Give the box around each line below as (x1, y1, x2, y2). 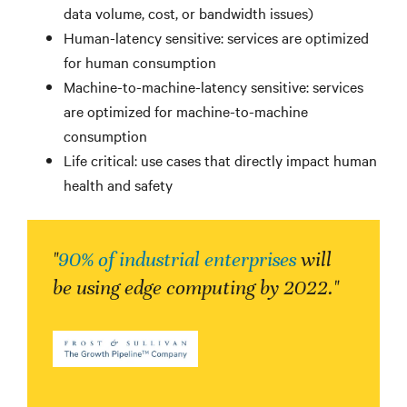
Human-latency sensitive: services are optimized (64, 27, 369, 48)
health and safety (64, 174, 173, 195)
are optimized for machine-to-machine (64, 101, 308, 122)
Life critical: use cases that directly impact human (64, 150, 377, 171)
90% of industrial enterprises (58, 247, 296, 273)
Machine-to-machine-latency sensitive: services (64, 76, 363, 97)
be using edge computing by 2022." (53, 275, 339, 301)
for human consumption (64, 52, 216, 73)
